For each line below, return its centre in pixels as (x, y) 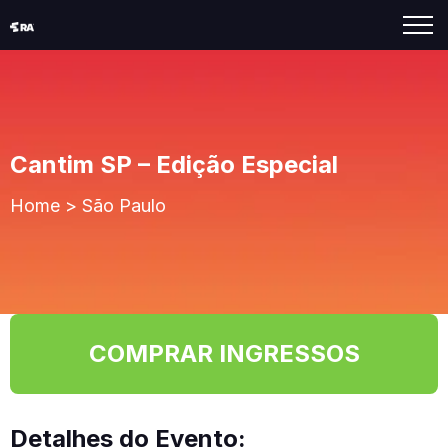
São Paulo (124, 206)
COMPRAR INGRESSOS (224, 354)
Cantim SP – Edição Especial (174, 164)
